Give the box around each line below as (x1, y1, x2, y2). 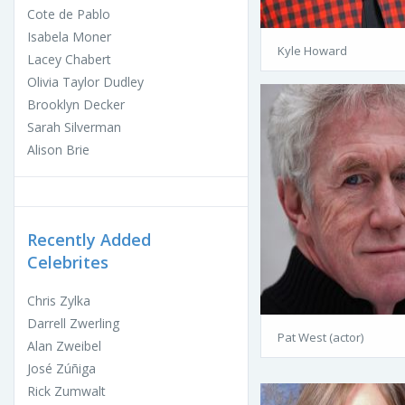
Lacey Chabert (27, 51, 111, 69)
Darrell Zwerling (27, 315, 119, 333)
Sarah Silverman (27, 118, 121, 137)
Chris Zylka (27, 292, 90, 310)
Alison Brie (27, 141, 89, 159)
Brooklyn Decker (27, 96, 125, 114)
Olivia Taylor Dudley (27, 73, 144, 91)
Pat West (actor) (278, 329, 363, 346)
